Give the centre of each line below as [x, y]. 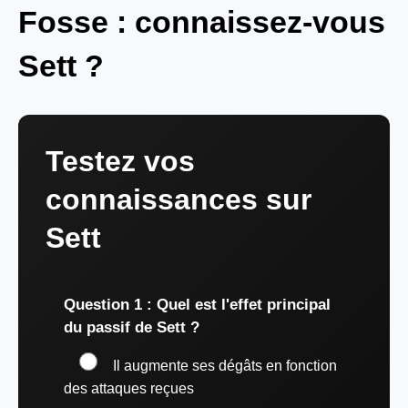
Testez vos [120, 161]
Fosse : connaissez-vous [202, 21]
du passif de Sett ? [132, 327]
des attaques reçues [129, 388]
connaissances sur [178, 199]
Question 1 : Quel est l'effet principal [197, 304]
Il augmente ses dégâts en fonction [225, 365]
